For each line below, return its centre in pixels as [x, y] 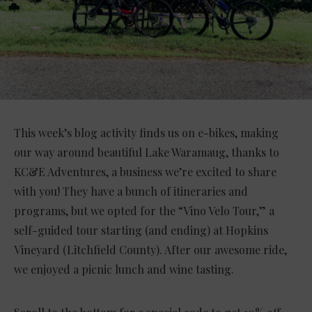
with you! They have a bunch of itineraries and [131, 192]
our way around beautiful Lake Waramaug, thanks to [147, 153]
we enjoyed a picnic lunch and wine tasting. [124, 270]
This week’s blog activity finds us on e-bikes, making [146, 133]
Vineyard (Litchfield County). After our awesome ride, [150, 250]
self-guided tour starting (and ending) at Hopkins [141, 231]
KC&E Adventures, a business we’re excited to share [145, 172]
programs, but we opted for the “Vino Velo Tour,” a [144, 211]
